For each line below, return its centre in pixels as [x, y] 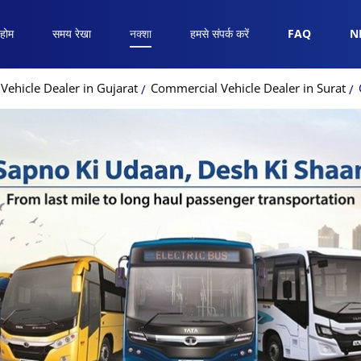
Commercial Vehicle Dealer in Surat [248, 88]
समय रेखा [71, 33]
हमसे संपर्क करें [219, 33]
